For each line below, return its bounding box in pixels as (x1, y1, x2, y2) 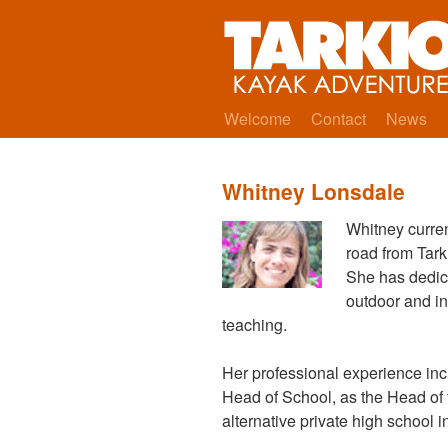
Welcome (224, 107, 291, 130)
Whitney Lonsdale (222, 176, 405, 206)
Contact (311, 107, 366, 130)
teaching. (222, 313, 287, 336)
